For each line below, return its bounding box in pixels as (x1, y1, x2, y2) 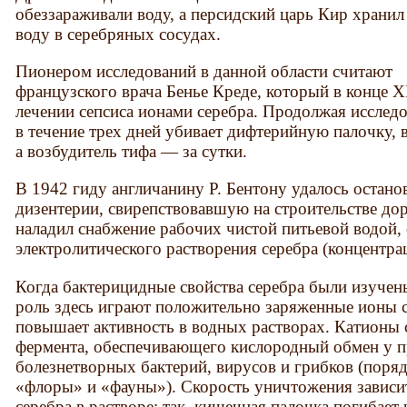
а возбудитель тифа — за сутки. (15, 142, 248, 162)
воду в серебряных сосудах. (15, 25, 222, 45)
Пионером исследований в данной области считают (15, 62, 393, 82)
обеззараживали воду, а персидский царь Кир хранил (15, 5, 405, 25)
